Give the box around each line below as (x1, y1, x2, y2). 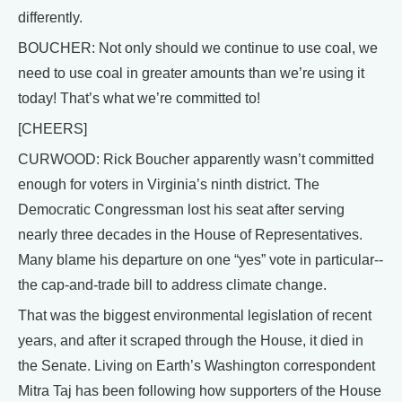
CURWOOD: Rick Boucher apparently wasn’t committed (18, 152, 374, 167)
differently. (18, 10, 83, 25)
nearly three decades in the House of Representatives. (18, 227, 363, 242)
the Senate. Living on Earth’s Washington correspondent (18, 358, 375, 373)
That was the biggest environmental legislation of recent (18, 308, 371, 323)
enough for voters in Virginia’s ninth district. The (18, 177, 319, 192)
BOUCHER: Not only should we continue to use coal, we (18, 40, 378, 56)
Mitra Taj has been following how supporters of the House (18, 383, 381, 398)
